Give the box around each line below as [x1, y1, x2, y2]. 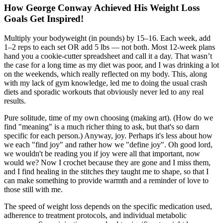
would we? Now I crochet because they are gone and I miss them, [4, 158, 211, 167]
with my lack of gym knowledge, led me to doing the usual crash [4, 79, 207, 88]
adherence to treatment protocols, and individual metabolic [4, 211, 187, 220]
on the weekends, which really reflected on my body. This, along [4, 70, 207, 79]
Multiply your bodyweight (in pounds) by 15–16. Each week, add [4, 34, 211, 43]
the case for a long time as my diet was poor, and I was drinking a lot [4, 61, 219, 70]
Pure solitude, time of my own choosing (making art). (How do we [4, 113, 213, 122]
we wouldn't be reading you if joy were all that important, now [4, 149, 200, 158]
